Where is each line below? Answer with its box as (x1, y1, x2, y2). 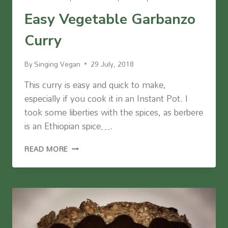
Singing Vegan (34, 56, 81, 71)
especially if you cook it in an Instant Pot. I (24, 90, 188, 107)
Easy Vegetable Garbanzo (24, 10, 195, 30)
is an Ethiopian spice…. (24, 117, 112, 134)
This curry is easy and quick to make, (24, 76, 166, 93)
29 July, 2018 (91, 56, 134, 71)
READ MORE (24, 141, 69, 156)
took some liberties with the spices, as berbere (24, 103, 203, 121)
